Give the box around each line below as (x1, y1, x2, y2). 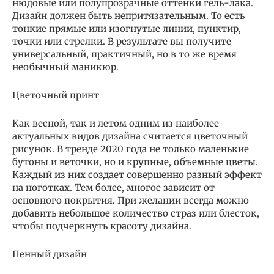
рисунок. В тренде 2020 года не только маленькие (12, 143, 249, 155)
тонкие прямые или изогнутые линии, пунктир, (12, 22, 241, 34)
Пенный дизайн (12, 248, 87, 260)
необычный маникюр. (12, 61, 119, 73)
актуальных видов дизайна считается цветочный (12, 130, 248, 142)
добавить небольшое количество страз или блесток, (12, 207, 259, 219)
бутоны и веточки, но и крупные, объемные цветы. (12, 155, 258, 168)
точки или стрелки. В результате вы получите (12, 35, 231, 47)
